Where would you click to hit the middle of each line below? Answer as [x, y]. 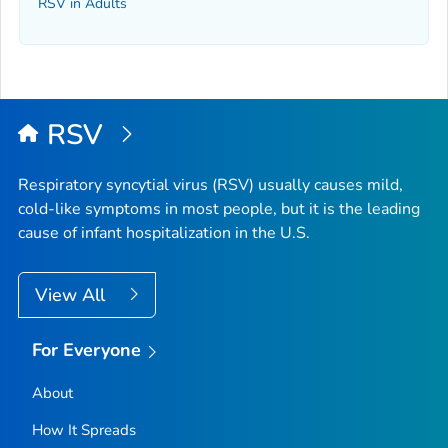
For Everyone [86, 349]
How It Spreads [83, 429]
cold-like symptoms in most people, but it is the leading [219, 208]
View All [72, 294]
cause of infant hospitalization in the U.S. [164, 232]
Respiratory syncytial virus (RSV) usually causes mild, [210, 184]
